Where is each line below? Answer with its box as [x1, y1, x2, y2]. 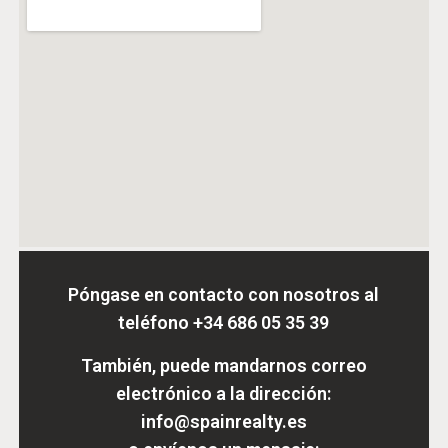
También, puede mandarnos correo [80, 355, 367, 377]
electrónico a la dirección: [116, 383, 332, 405]
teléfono [118, 312, 194, 334]
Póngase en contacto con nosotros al [68, 284, 380, 306]
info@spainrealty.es [140, 411, 307, 433]
